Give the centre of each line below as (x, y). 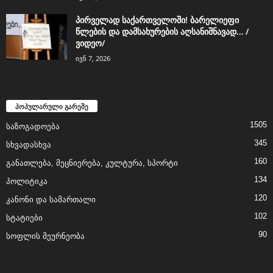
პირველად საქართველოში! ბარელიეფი (157, 19)
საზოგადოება (33, 126)
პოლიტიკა (27, 181)
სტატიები (24, 218)
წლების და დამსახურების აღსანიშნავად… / (162, 31)
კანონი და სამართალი (51, 199)
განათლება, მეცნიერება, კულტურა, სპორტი (92, 163)
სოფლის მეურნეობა (45, 236)
